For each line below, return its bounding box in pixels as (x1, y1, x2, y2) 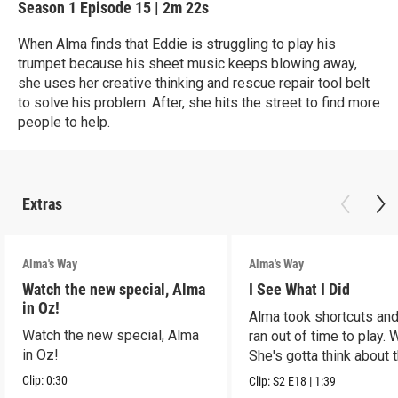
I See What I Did (249, 280, 351, 298)
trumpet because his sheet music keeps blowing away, (18, 55, 357, 72)
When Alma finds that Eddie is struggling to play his (18, 36, 336, 52)
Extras (22, 195, 62, 213)
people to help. (18, 114, 110, 131)
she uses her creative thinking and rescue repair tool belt (18, 75, 370, 92)
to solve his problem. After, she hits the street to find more (18, 94, 380, 111)
